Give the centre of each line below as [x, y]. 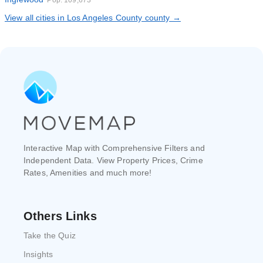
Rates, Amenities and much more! [88, 173]
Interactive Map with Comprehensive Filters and [114, 148]
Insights [38, 254]
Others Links [60, 216]
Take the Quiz [50, 235]
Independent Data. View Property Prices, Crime [113, 160]
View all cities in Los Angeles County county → [93, 18]
